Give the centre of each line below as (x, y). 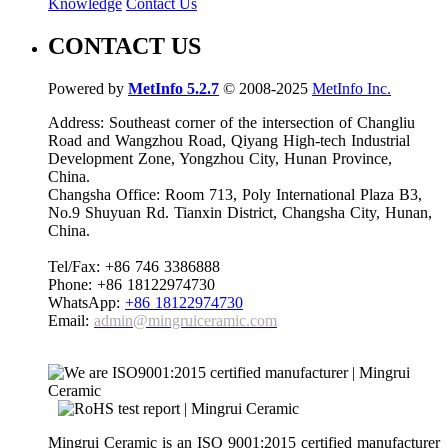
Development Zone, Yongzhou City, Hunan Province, (220, 159)
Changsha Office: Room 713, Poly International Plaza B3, (235, 195)
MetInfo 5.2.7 (173, 89)
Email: (71, 321)
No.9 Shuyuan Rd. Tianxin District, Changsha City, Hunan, (240, 213)
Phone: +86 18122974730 (131, 285)
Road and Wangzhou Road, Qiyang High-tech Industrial (229, 141)
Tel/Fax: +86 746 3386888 (134, 267)
